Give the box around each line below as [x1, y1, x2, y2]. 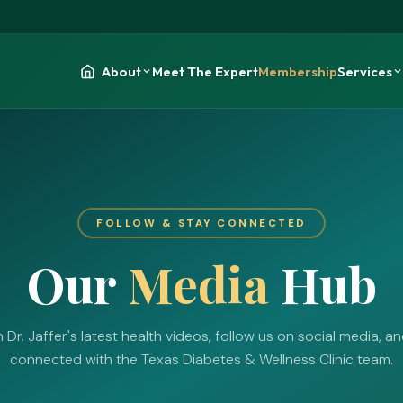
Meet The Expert [151, 62, 258, 80]
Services [336, 62, 392, 80]
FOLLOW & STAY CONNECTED [96, 216, 307, 230]
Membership [257, 62, 337, 80]
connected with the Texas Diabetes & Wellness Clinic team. [10, 350, 393, 369]
